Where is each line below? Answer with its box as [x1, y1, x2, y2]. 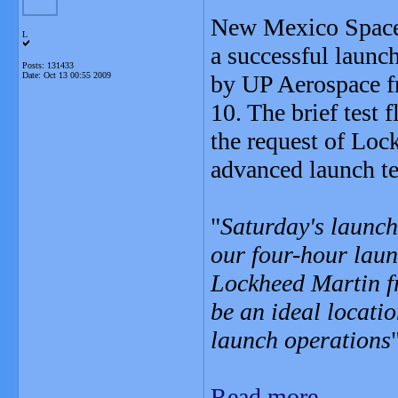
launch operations [211, 326, 391, 354]
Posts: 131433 [22, 60, 74, 70]
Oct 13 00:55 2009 [44, 70, 111, 80]
